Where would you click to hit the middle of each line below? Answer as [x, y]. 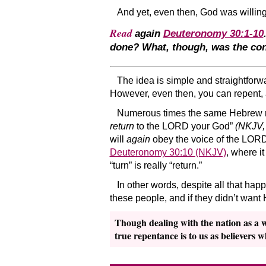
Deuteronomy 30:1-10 [213, 33]
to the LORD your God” [184, 126]
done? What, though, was [171, 47]
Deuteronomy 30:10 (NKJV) [168, 152]
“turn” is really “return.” [156, 165]
